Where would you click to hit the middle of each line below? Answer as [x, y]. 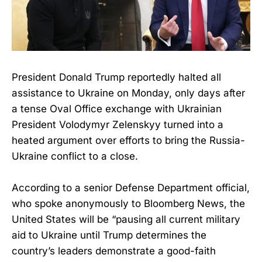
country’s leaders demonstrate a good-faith [114, 251]
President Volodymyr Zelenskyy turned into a [118, 124]
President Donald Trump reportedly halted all [116, 77]
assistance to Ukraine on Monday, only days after [128, 93]
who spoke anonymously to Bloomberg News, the [128, 204]
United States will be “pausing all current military [126, 220]
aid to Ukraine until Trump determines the [109, 235]
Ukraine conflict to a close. [75, 156]
